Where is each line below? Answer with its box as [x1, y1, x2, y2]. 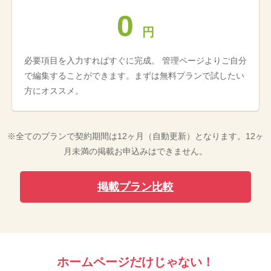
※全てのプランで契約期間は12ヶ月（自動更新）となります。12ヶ [7, 131, 264, 141]
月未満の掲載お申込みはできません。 [64, 146, 207, 156]
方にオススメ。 [24, 85, 83, 96]
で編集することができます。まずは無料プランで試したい [24, 70, 244, 80]
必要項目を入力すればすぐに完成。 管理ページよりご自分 [24, 55, 247, 65]
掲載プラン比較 [97, 180, 174, 193]
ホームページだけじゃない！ [57, 255, 214, 269]
